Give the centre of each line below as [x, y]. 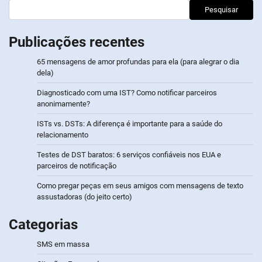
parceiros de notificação [77, 166]
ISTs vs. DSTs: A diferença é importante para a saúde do [130, 124]
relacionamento [63, 135]
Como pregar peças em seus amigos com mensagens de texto [140, 186]
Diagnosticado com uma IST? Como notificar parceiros [127, 93]
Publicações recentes [77, 42]
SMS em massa [63, 244]
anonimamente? [63, 104]
